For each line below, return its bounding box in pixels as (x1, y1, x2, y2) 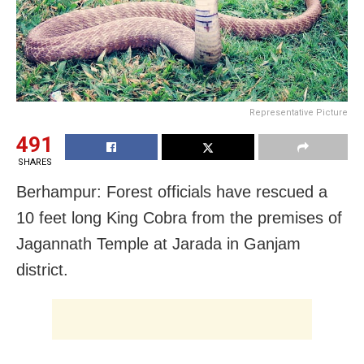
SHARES (17, 156, 52, 167)
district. (16, 260, 68, 279)
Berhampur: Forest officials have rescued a (16, 182, 327, 201)
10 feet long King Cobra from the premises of (16, 208, 342, 227)
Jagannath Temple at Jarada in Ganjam (16, 234, 301, 253)
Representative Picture (249, 106, 348, 118)
